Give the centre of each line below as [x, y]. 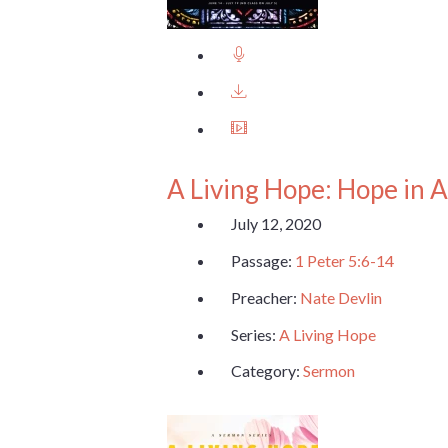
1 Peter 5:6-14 [344, 260]
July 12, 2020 [276, 224]
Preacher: [265, 297]
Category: [267, 371]
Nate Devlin [341, 297]
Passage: [263, 260]
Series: [255, 334]
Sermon [329, 371]
